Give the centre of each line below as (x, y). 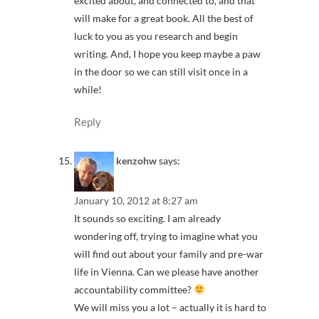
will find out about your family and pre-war (169, 253)
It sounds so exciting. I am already (147, 218)
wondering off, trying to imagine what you (166, 236)
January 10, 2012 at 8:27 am (136, 200)
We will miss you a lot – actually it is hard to (170, 307)
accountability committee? (134, 289)
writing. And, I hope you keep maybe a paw (167, 54)
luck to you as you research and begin (156, 36)
